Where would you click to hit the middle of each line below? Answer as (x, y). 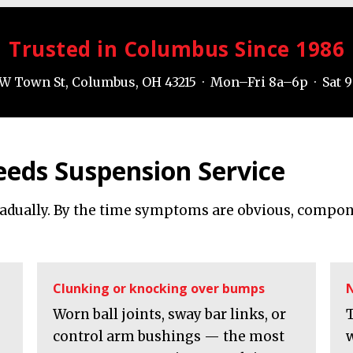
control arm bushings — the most (168, 337)
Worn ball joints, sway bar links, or (169, 315)
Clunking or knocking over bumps (158, 289)
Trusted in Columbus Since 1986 (176, 49)
